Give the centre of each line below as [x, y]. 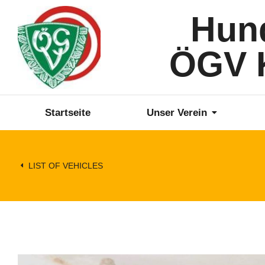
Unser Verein [177, 112]
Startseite [68, 112]
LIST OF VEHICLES [66, 166]
